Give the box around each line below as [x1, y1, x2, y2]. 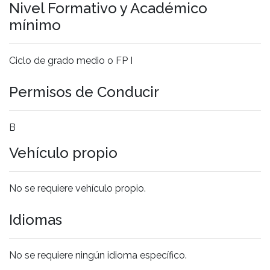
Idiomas [9, 210, 62, 228]
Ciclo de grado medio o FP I [9, 54, 133, 66]
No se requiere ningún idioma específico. [9, 249, 187, 261]
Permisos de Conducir [9, 83, 159, 101]
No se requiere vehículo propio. [9, 182, 146, 194]
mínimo [9, 16, 61, 34]
